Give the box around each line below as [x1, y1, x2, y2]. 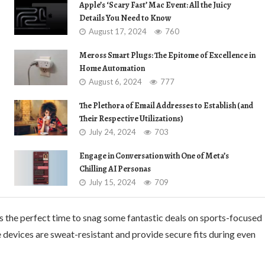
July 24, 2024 [89, 127, 136, 137]
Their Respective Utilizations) [79, 113, 183, 124]
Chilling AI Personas [79, 163, 151, 174]
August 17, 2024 [89, 27, 147, 36]
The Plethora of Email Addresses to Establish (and [79, 100, 253, 111]
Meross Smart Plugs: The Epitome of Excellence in [79, 50, 256, 61]
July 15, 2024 [89, 177, 136, 187]
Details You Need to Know [79, 12, 171, 24]
